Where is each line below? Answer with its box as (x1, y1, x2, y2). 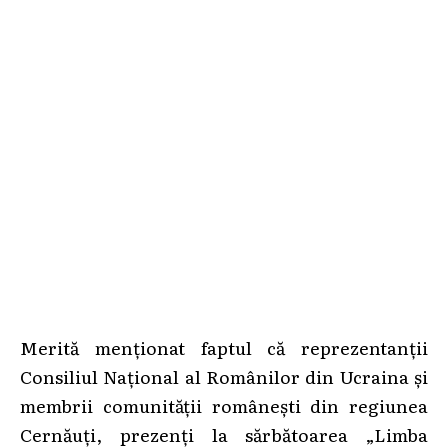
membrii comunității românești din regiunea (20, 391, 428, 418)
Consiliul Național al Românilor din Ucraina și (20, 362, 428, 389)
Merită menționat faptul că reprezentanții (20, 333, 428, 360)
